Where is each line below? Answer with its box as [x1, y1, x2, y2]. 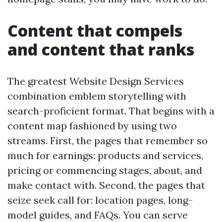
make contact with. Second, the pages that [7, 179, 205, 191]
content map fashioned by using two [7, 119, 177, 132]
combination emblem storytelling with [7, 90, 186, 102]
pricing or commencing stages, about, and [7, 164, 202, 176]
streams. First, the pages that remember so [7, 134, 208, 147]
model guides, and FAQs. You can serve [7, 209, 188, 221]
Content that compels [7, 20, 182, 41]
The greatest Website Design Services [7, 75, 184, 87]
